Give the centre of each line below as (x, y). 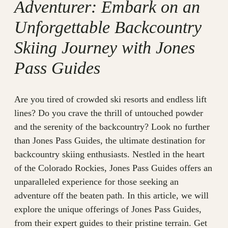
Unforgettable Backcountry (108, 27)
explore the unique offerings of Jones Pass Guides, (108, 209)
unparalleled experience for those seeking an (96, 182)
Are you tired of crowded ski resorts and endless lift (110, 99)
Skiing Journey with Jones (105, 48)
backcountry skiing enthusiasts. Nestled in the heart (109, 154)
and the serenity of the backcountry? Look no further (112, 127)
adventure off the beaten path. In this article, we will (111, 196)
